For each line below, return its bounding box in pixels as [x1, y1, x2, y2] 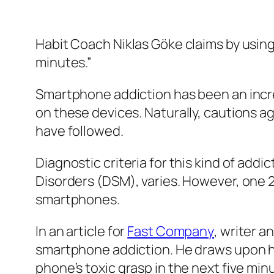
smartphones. [35, 190, 120, 209]
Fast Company [127, 221, 215, 240]
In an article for [35, 221, 128, 240]
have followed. [35, 121, 124, 140]
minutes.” [35, 53, 92, 72]
